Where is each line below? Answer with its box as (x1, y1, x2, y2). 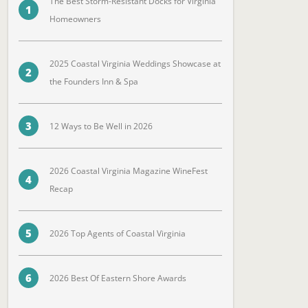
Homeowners (49, 12, 101, 25)
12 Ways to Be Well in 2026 (49, 120, 153, 132)
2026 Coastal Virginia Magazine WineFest (49, 164, 208, 177)
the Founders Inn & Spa (49, 75, 138, 87)
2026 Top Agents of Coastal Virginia (49, 227, 186, 239)
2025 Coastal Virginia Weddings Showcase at (49, 57, 221, 69)
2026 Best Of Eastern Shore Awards (49, 272, 186, 284)
